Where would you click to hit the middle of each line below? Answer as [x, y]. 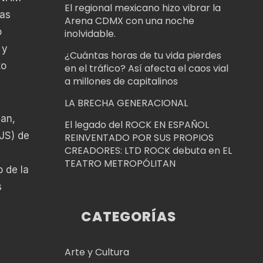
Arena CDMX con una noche [129, 21]
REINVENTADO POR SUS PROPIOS [139, 137]
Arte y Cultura [97, 252]
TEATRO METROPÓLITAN [120, 163]
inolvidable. [90, 33]
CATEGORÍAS [129, 216]
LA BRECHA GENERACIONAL [126, 103]
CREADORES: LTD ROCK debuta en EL [148, 150]
